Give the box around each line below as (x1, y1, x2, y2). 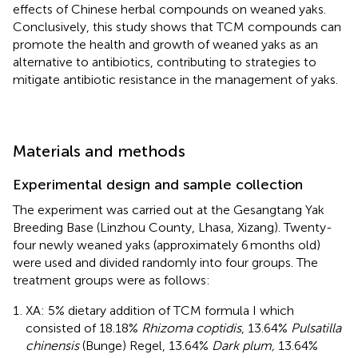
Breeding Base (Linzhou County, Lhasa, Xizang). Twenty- (13, 219, 332, 235)
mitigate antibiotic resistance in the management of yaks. (13, 71, 338, 87)
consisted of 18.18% (26, 320, 141, 336)
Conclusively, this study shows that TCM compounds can (13, 18, 341, 34)
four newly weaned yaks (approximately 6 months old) (13, 237, 320, 253)
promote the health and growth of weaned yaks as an (13, 36, 318, 52)
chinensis (26, 337, 79, 353)
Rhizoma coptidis (141, 320, 241, 336)
